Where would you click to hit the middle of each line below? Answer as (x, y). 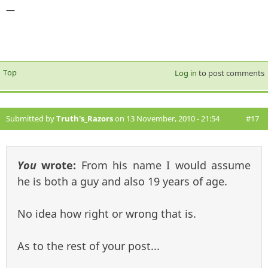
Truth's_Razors (85, 118)
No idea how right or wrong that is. (107, 213)
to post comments (230, 73)
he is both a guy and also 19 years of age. (122, 181)
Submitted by (31, 118)
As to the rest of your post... (89, 246)
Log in (185, 73)
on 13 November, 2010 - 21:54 (166, 118)
